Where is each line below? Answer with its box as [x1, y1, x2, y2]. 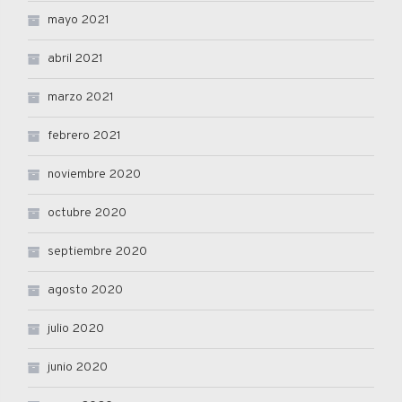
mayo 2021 [48, 12, 109, 28]
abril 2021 [48, 50, 103, 66]
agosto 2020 [48, 282, 123, 298]
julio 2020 [48, 320, 104, 336]
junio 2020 [48, 359, 108, 375]
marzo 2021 [48, 89, 114, 105]
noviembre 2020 [48, 166, 141, 182]
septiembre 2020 [48, 243, 147, 259]
